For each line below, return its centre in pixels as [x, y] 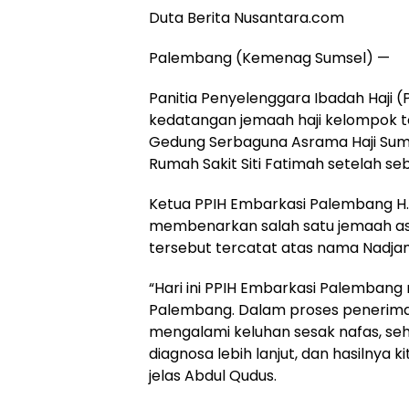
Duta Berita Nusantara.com [246, 18]
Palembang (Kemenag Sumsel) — [269, 58]
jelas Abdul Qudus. [213, 376]
